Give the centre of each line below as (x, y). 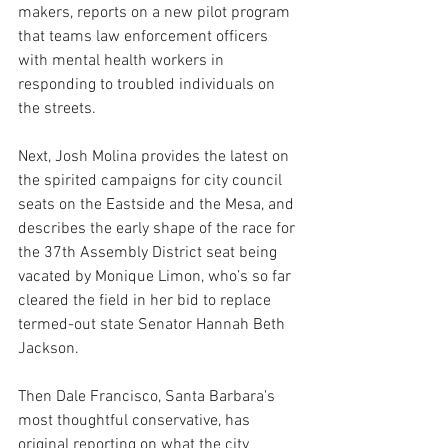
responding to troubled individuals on (148, 84)
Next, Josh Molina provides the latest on (155, 156)
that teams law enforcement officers (145, 36)
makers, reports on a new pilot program (156, 12)
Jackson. (48, 348)
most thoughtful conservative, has (136, 420)
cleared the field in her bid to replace (146, 300)
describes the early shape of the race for (158, 228)
